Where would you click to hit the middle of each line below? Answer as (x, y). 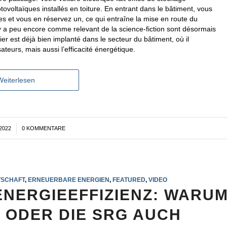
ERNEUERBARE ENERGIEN (68, 180)
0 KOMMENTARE (43, 128)
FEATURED (129, 180)
